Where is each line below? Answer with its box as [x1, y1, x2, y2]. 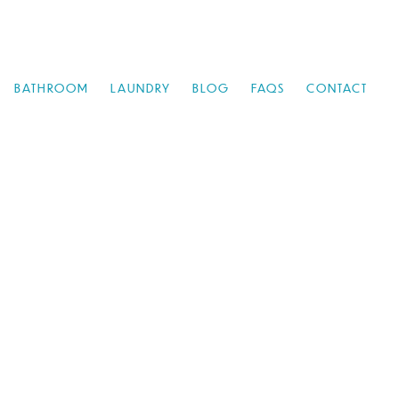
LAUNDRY [110, 80, 171, 96]
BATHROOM [13, 80, 89, 96]
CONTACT [305, 80, 368, 96]
